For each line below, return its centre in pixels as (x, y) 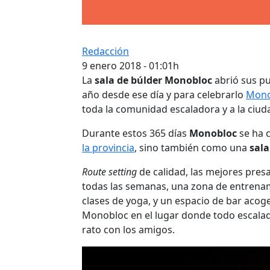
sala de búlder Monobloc (153, 80)
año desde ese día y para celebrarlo (164, 94)
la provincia (108, 147)
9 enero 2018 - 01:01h (130, 65)
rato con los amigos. (128, 229)
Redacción (105, 51)
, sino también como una (192, 147)
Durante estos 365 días (136, 133)
